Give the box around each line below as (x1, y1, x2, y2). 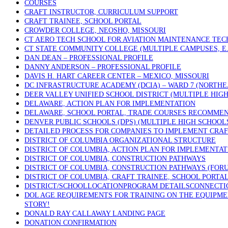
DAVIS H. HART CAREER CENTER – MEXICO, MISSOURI (24, 72, 209, 80)
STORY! (24, 201, 50, 208)
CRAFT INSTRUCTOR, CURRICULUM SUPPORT (24, 8, 178, 16)
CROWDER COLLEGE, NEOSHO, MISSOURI (24, 26, 166, 34)
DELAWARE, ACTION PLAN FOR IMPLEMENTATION (24, 100, 195, 107)
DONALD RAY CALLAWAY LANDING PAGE (24, 210, 165, 217)
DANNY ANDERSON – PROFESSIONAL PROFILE (24, 63, 181, 71)
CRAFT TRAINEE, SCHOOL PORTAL (24, 17, 141, 25)
